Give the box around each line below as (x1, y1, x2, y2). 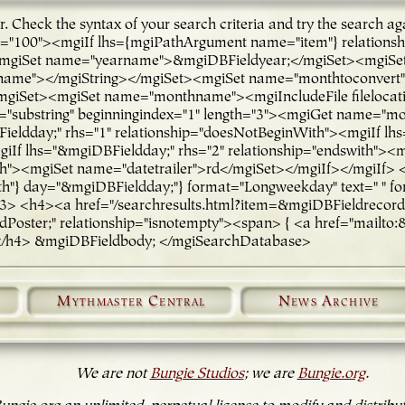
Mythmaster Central (57, 295, 206, 310)
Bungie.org (297, 366, 365, 381)
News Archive (278, 295, 380, 310)
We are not (75, 366, 150, 381)
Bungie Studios (149, 366, 244, 381)
